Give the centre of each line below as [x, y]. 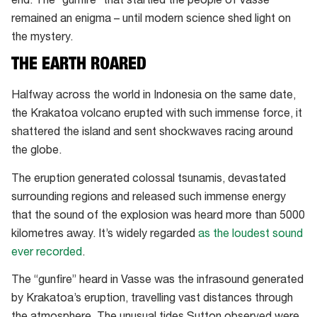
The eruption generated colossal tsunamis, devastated [149, 179]
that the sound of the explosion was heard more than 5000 [158, 216]
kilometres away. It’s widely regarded [105, 235]
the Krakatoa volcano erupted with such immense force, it [157, 115]
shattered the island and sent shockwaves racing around [152, 133]
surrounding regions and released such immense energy [149, 198]
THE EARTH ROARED [79, 65]
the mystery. [42, 38]
